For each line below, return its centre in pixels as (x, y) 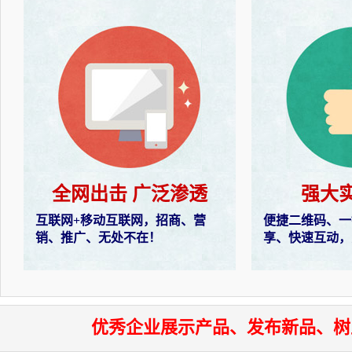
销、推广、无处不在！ (98, 238)
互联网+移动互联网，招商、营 (121, 220)
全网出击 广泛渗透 (130, 194)
